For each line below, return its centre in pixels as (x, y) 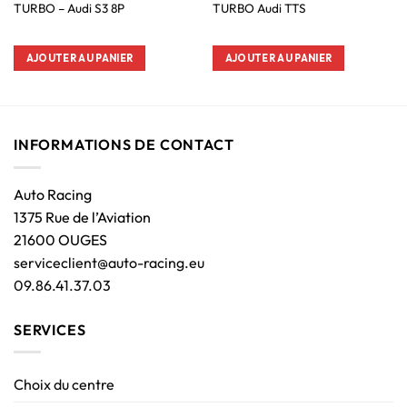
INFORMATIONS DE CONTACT (124, 145)
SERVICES (50, 329)
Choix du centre (64, 385)
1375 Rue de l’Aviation (82, 217)
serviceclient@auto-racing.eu (109, 262)
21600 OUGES (60, 239)
